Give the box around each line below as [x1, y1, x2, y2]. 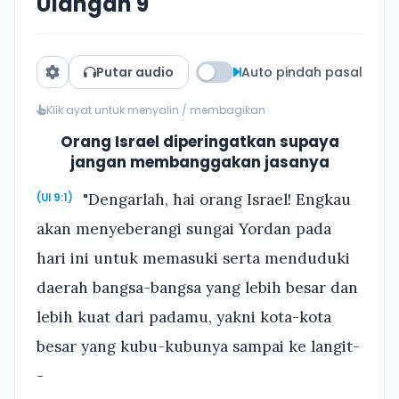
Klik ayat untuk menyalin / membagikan [46, 102, 265, 118]
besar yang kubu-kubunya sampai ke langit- [37, 337, 360, 357]
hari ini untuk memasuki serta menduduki [37, 248, 350, 269]
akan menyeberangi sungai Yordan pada [37, 219, 331, 240]
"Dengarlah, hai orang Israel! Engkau [78, 190, 352, 210]
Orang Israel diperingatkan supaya [60, 131, 339, 152]
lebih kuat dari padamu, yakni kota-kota [37, 307, 331, 328]
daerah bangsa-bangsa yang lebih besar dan [37, 278, 358, 298]
